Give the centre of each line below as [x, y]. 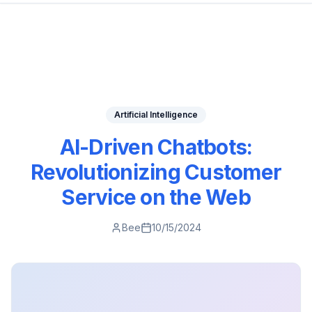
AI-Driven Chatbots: [156, 147]
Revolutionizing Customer [156, 172]
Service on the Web [156, 197]
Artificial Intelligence [156, 115]
